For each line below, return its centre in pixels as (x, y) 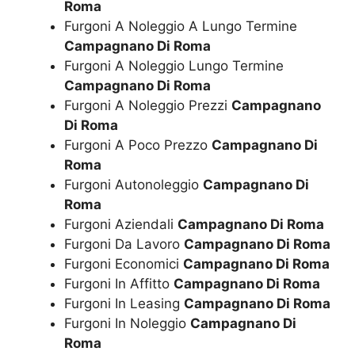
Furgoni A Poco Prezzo (138, 145)
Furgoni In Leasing (124, 303)
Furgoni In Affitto (119, 283)
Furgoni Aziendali (121, 224)
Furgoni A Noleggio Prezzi (148, 105)
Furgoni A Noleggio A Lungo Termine (181, 26)
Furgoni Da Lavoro (124, 244)
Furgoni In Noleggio (127, 323)
